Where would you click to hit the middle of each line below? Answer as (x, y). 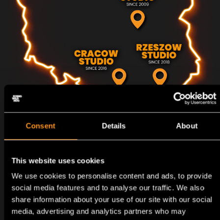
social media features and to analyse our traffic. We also (108, 188)
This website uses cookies (58, 160)
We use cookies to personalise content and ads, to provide (112, 176)
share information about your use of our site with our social (112, 199)
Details (114, 125)
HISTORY (126, 162)
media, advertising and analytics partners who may (99, 211)
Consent (41, 125)
